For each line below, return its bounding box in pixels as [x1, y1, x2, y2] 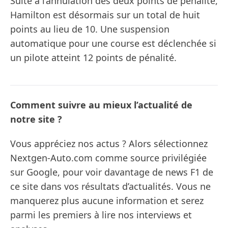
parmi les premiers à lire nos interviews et [10, 209, 192, 221]
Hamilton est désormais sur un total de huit [10, 9, 200, 21]
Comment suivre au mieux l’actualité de [10, 99, 192, 111]
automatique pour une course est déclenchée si [10, 37, 216, 50]
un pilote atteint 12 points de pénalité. [10, 51, 177, 64]
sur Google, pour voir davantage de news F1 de [10, 166, 213, 179]
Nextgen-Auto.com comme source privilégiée [10, 152, 207, 164]
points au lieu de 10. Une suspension [10, 23, 169, 36]
